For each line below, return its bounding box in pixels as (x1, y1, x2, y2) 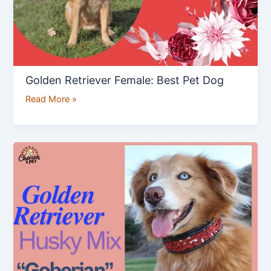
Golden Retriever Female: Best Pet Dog (25, 74, 224, 87)
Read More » (25, 94, 77, 105)
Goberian (25, 142, 63, 154)
